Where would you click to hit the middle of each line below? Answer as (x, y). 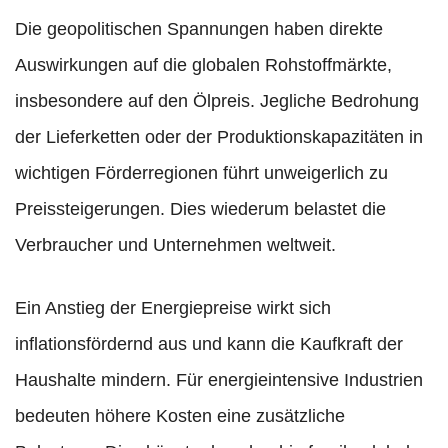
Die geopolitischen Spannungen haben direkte (199, 29)
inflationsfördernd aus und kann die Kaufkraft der (209, 344)
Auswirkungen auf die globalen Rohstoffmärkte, (203, 65)
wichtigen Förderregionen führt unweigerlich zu (201, 173)
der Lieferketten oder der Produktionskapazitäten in (219, 137)
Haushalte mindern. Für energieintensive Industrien (219, 380)
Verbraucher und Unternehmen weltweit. (175, 245)
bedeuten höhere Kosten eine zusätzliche (180, 416)
